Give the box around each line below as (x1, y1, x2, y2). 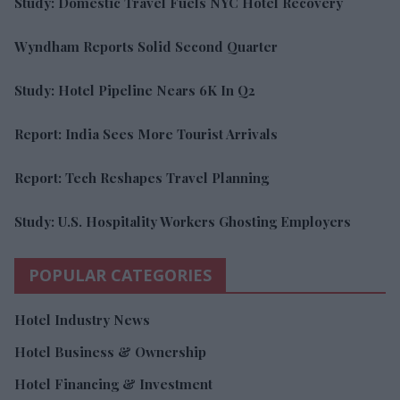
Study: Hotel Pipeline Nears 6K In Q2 (14, 80, 255, 99)
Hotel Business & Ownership (14, 342, 206, 361)
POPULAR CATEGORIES (29, 263, 212, 286)
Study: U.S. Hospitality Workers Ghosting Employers (14, 212, 351, 230)
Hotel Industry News (14, 310, 150, 329)
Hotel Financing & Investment (14, 374, 212, 393)
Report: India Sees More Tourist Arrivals (14, 124, 278, 143)
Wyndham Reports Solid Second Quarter (14, 37, 278, 55)
